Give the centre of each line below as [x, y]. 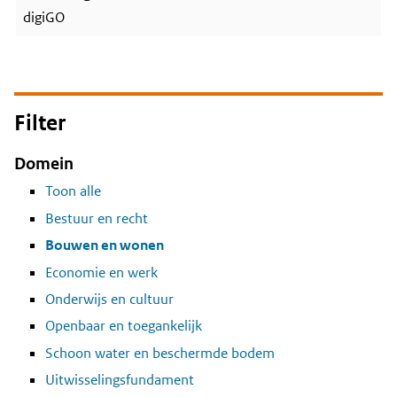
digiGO [44, 17]
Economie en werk [101, 272]
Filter [40, 123]
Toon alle [73, 191]
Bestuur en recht [97, 218]
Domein [44, 163]
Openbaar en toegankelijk [124, 326]
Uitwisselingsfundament [120, 380]
